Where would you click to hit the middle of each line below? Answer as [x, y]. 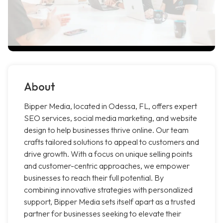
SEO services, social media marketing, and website [111, 118]
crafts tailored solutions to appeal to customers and [111, 142]
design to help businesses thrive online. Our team [106, 130]
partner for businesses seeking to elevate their [103, 214]
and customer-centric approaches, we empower [107, 166]
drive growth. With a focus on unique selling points [108, 154]
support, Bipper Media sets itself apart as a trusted [110, 202]
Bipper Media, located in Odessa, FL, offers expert [111, 106]
